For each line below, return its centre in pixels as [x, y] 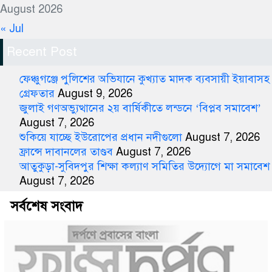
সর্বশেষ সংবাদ [46, 206]
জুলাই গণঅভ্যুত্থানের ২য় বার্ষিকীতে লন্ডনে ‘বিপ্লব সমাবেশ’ [140, 108]
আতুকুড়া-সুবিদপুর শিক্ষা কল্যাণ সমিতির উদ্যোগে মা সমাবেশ [144, 167]
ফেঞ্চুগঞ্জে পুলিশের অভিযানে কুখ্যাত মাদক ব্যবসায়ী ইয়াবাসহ [144, 79]
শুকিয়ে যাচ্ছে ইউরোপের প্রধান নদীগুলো [101, 138]
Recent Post [42, 52]
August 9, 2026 [95, 94]
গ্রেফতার [37, 94]
